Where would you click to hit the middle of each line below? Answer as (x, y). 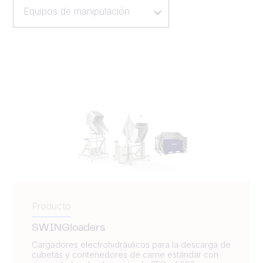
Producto (51, 206)
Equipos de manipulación (76, 11)
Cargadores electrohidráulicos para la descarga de (131, 244)
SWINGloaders (68, 228)
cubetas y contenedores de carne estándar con (125, 254)
